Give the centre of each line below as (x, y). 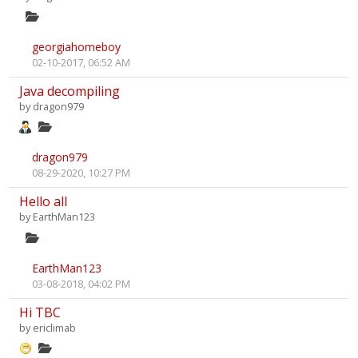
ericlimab (54, 327)
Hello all (43, 202)
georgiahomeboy (76, 47)
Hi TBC (40, 312)
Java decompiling (70, 91)
